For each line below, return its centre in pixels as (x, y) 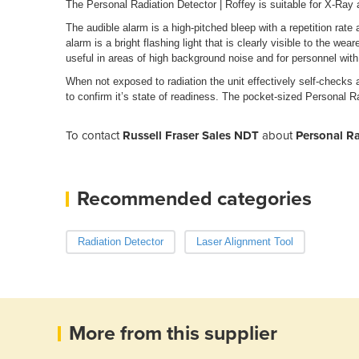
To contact (94, 135)
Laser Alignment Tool (244, 241)
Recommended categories (194, 198)
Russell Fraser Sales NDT (191, 135)
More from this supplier (173, 333)
